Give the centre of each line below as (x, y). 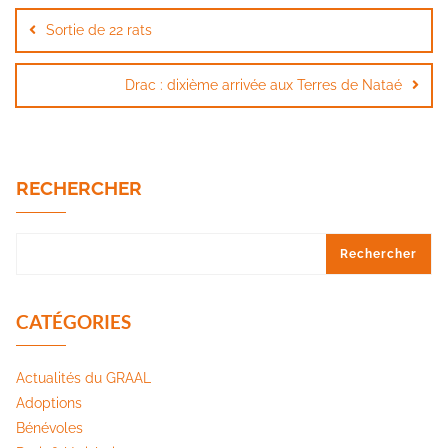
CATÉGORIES (73, 322)
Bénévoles (49, 428)
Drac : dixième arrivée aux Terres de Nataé (263, 85)
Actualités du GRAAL (83, 378)
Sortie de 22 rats (99, 30)
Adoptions (49, 403)
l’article (54, 42)
